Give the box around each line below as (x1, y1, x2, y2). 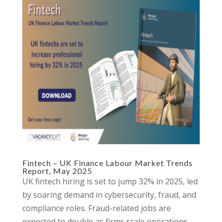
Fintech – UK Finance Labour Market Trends (22, 158, 193, 167)
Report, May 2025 (22, 166, 92, 175)
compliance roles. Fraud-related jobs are (22, 203, 171, 214)
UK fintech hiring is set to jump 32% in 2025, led (22, 176, 198, 187)
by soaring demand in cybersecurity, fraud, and (22, 189, 196, 200)
